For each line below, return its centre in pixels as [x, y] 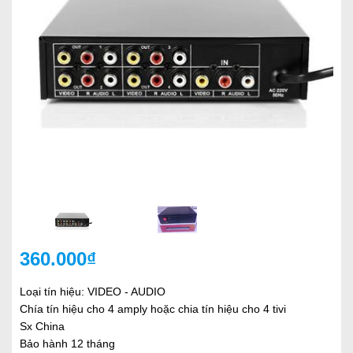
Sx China [42, 326]
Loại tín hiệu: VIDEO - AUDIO [93, 292]
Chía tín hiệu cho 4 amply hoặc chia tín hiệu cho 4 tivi [153, 309]
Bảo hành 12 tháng [67, 344]
